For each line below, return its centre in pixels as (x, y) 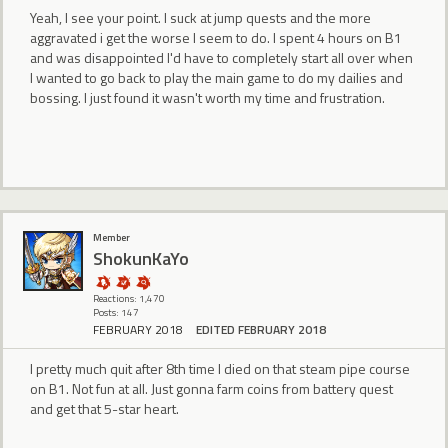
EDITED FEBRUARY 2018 (261, 330)
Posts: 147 (116, 313)
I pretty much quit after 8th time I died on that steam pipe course (220, 369)
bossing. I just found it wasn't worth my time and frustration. (207, 97)
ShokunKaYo (141, 258)
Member (111, 238)
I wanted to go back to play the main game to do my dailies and (216, 77)
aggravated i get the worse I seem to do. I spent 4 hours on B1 (216, 37)
